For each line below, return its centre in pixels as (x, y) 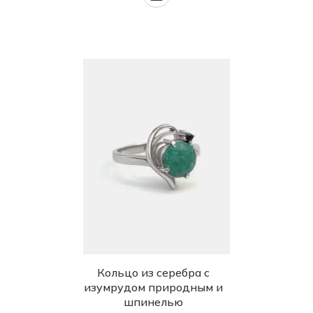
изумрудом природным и (153, 287)
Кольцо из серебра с (153, 273)
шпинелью (153, 302)
